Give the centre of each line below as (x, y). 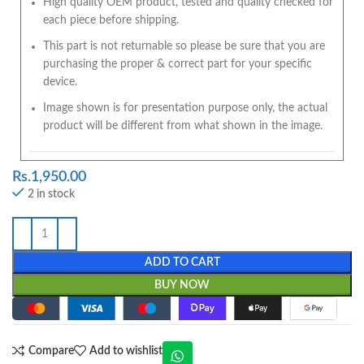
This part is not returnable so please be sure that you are (184, 47)
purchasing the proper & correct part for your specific (178, 65)
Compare (51, 351)
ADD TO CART (182, 263)
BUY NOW (182, 286)
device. (60, 82)
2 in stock (51, 195)
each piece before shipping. (111, 21)
